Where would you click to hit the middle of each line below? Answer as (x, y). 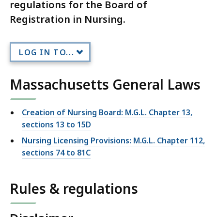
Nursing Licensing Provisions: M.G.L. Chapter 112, (113, 141)
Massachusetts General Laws (105, 85)
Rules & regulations (74, 189)
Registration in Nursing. (68, 19)
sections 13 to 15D (56, 125)
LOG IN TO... (47, 52)
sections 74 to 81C (56, 153)
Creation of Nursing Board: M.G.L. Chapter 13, (107, 113)
